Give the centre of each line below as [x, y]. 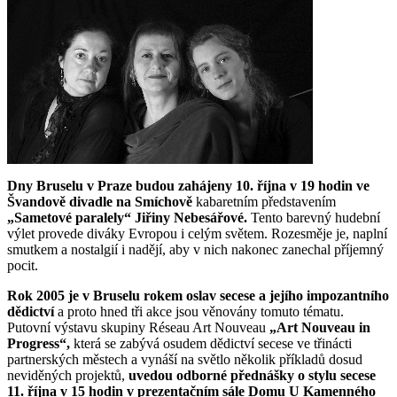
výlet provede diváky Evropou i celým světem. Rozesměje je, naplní [197, 234]
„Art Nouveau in [318, 328]
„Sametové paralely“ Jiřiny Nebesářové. [129, 218]
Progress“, [40, 344]
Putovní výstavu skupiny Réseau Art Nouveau [136, 328]
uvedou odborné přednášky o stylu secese [252, 376]
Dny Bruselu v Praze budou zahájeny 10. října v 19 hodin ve [188, 186]
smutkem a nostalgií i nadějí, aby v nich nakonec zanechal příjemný [195, 250]
